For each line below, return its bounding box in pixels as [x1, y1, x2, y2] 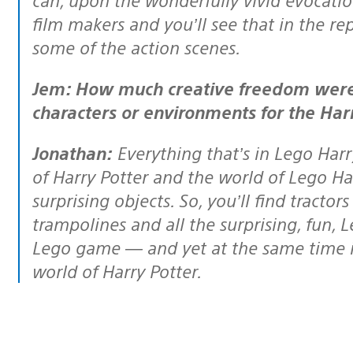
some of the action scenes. [32, 35, 240, 58]
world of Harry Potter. [32, 258, 202, 282]
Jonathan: [39, 140, 113, 164]
